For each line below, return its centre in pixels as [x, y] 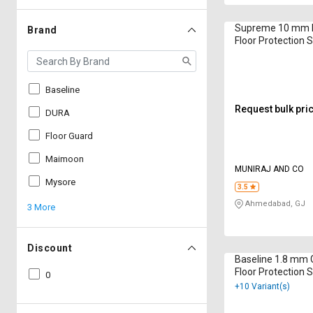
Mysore [60, 182]
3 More [41, 207]
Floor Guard [69, 136]
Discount [50, 248]
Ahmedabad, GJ [275, 204]
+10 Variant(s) [263, 287]
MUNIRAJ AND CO [270, 169]
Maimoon [65, 159]
